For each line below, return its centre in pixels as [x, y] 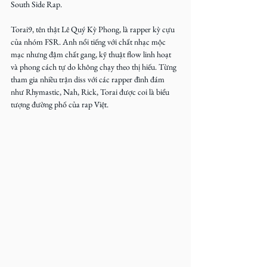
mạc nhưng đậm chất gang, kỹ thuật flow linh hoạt [92, 54]
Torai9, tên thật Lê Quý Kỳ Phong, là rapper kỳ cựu [94, 29]
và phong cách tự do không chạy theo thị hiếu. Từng [94, 67]
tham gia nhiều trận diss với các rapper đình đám [89, 79]
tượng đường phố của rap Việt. [60, 104]
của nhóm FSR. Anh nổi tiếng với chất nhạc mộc [89, 42]
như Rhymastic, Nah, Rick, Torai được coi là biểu [91, 92]
